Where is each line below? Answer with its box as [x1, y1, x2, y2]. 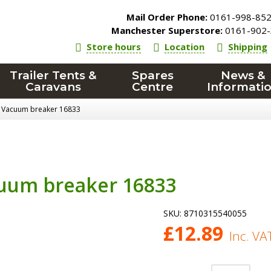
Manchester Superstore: [111, 24, 223, 36]
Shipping [228, 41, 268, 53]
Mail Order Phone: [126, 11, 208, 23]
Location [165, 41, 205, 53]
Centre [132, 80, 174, 94]
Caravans [25, 80, 82, 94]
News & [220, 68, 266, 82]
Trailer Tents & [10, 68, 97, 82]
